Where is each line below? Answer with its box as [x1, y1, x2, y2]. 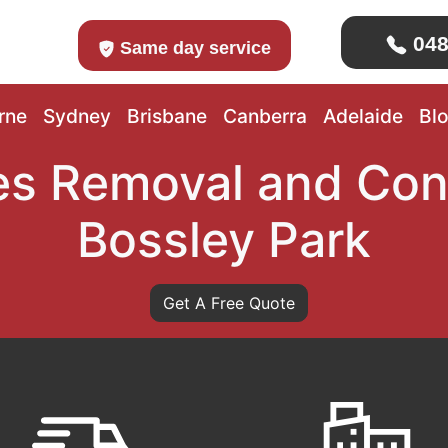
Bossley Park [77, 210, 371, 269]
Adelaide [322, 104, 403, 128]
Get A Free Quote [163, 293, 295, 313]
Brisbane [126, 104, 207, 128]
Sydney [42, 104, 111, 128]
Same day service [115, 37, 272, 58]
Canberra [222, 104, 307, 128]
